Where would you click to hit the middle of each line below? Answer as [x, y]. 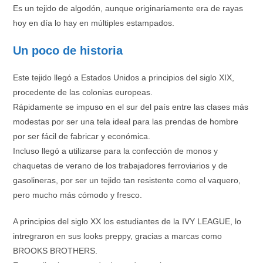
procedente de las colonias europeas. [83, 92]
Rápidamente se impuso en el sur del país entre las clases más [131, 107]
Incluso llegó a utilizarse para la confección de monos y [116, 151]
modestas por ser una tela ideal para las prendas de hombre [126, 122]
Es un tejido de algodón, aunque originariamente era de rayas [128, 9]
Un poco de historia [68, 51]
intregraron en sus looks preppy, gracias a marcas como [118, 236]
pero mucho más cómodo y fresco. [78, 195]
